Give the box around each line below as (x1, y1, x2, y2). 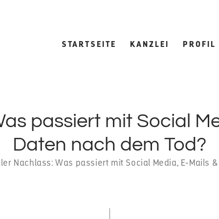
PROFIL (183, 39, 216, 49)
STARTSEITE (62, 39, 116, 49)
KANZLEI (130, 39, 169, 49)
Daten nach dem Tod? (13, 134, 206, 154)
